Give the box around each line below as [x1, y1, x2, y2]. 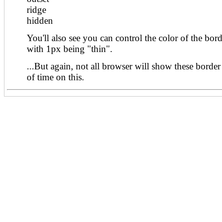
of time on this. [27, 72, 84, 82]
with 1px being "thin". [27, 44, 112, 54]
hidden [27, 15, 53, 26]
